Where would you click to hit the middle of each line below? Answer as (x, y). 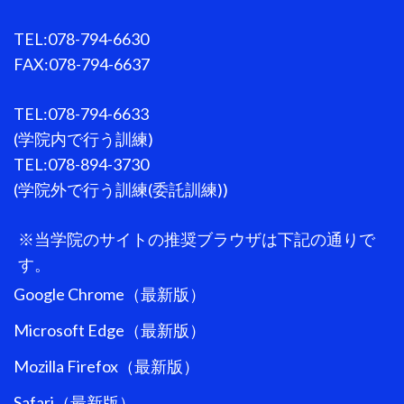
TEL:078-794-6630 (81, 39)
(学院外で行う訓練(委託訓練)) (121, 190)
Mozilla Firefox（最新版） (106, 367)
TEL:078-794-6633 (81, 114)
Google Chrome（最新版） (110, 294)
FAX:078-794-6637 (82, 64)
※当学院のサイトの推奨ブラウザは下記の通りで (197, 239)
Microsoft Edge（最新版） (110, 331)
